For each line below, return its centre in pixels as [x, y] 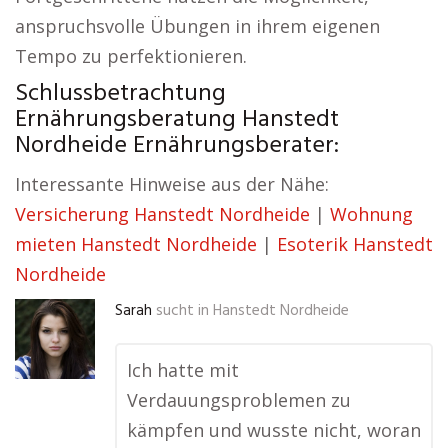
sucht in [182, 311]
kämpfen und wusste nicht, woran [274, 430]
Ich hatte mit [183, 370]
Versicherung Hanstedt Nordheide [162, 214]
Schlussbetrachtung [120, 94]
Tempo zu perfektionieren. [131, 56]
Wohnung [371, 214]
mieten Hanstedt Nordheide [136, 244]
